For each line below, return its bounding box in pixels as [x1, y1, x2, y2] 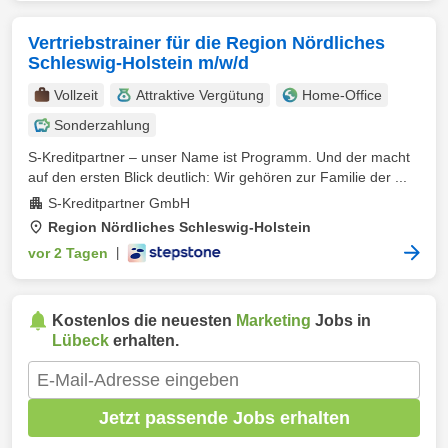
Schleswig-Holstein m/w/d [28, 53, 249, 73]
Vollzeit [54, 87, 98, 103]
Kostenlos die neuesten [52, 312, 236, 329]
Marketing [236, 312, 311, 329]
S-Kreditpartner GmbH [48, 195, 190, 211]
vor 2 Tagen [28, 245, 108, 261]
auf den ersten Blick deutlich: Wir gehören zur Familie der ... [28, 169, 407, 185]
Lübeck [52, 332, 109, 349]
